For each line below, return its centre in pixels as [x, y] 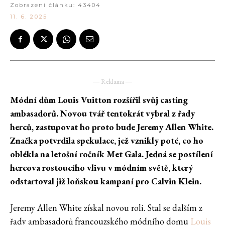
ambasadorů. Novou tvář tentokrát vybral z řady [102, 114]
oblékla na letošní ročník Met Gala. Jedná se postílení [111, 154]
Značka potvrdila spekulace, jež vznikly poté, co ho [107, 141]
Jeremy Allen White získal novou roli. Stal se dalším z [106, 208]
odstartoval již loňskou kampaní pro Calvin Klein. [106, 181]
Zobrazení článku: [44, 5]
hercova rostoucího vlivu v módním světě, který [101, 168]
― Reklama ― [113, 82]
